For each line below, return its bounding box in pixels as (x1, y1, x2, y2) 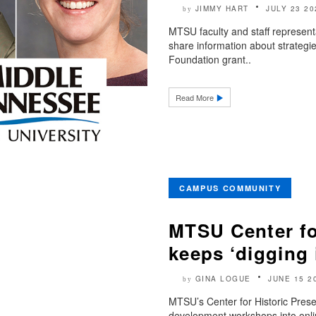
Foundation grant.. (169, 51, 251, 66)
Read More (176, 91, 216, 103)
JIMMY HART (195, 3, 249, 13)
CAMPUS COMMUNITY (179, 182, 281, 193)
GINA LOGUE (195, 273, 251, 284)
